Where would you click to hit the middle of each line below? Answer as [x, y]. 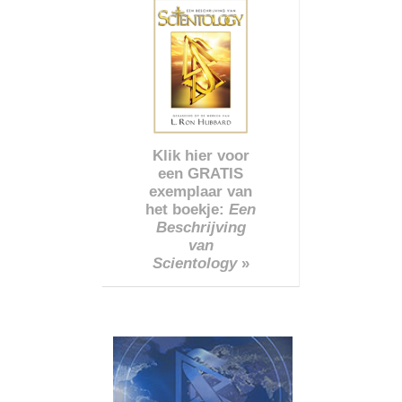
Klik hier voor [201, 155]
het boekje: [187, 209]
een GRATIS [201, 173]
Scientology [194, 263]
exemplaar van [201, 191]
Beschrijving [201, 227]
